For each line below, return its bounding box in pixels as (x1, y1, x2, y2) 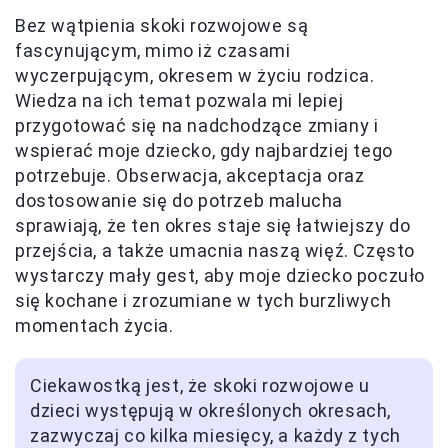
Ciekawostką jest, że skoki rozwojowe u (30, 375, 370, 397)
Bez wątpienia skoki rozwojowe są (15, 15, 309, 37)
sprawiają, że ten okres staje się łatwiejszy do (15, 215, 411, 237)
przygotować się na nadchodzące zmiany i (15, 115, 379, 137)
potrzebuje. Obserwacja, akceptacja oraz (15, 165, 365, 187)
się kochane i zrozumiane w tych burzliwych (15, 290, 392, 312)
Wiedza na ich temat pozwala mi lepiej (15, 90, 344, 112)
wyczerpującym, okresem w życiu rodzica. (15, 65, 375, 87)
